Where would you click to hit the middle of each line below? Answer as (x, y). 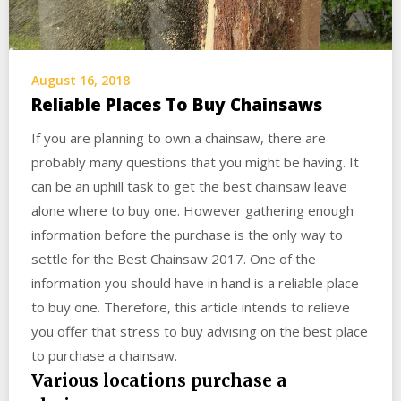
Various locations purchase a (159, 380)
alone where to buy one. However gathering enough (192, 210)
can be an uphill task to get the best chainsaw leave (189, 186)
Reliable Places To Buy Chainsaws (177, 104)
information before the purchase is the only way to (187, 234)
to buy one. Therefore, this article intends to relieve (191, 307)
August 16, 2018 (81, 80)
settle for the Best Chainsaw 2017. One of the (174, 258)
